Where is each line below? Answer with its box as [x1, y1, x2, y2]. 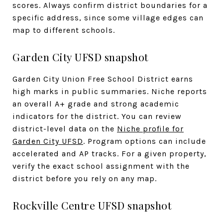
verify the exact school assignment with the [12, 161, 190, 171]
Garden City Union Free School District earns [12, 74, 193, 84]
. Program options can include [83, 136, 206, 146]
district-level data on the [12, 123, 117, 133]
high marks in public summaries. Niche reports [12, 86, 207, 96]
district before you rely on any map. [12, 173, 157, 183]
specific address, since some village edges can [12, 12, 204, 22]
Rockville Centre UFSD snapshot [12, 198, 171, 212]
